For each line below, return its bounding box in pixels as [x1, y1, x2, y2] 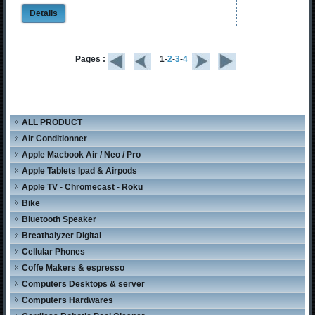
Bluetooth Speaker [22, 214, 97, 225]
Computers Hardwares [22, 295, 114, 306]
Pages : [75, 53, 108, 64]
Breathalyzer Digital [22, 231, 102, 241]
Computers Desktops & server [22, 279, 146, 290]
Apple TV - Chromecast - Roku [22, 182, 143, 193]
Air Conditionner [22, 134, 88, 144]
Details [30, 8, 58, 19]
